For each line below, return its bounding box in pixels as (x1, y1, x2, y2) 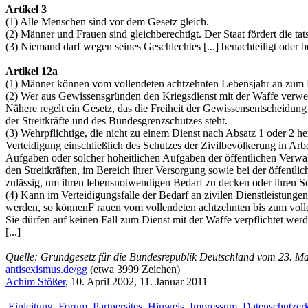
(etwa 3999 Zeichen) (87, 263, 180, 276)
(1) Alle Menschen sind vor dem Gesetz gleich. (5, 16, 209, 28)
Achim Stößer (5, 276, 65, 288)
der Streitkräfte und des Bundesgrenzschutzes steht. (5, 115, 228, 127)
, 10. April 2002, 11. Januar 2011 (65, 276, 208, 288)
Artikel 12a (5, 65, 58, 78)
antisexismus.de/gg (5, 263, 87, 276)
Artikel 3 (5, 3, 47, 16)
